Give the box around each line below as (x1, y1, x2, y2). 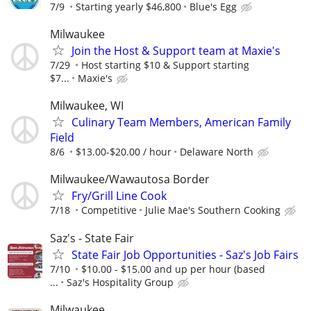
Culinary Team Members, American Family (72, 115, 291, 131)
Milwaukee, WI (50, 98, 124, 114)
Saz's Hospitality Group (67, 275, 174, 289)
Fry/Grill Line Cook (72, 188, 167, 204)
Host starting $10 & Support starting (81, 58, 249, 72)
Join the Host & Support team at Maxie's (72, 43, 280, 59)
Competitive (81, 203, 137, 217)
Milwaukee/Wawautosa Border (50, 171, 210, 187)
